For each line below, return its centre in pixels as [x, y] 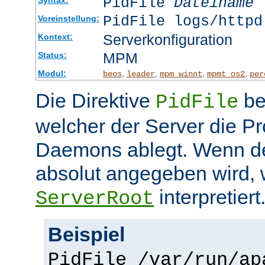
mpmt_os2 [226, 74]
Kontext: [55, 36]
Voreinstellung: [68, 18]
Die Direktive [96, 100]
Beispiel [86, 234]
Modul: [52, 73]
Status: [52, 55]
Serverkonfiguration [167, 39]
